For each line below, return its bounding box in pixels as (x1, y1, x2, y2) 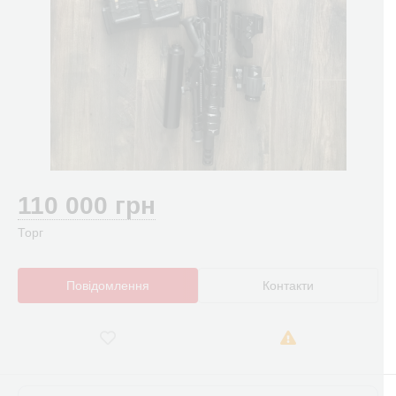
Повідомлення (66, 278, 149, 293)
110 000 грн (18, 192, 156, 219)
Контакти (263, 278, 314, 293)
